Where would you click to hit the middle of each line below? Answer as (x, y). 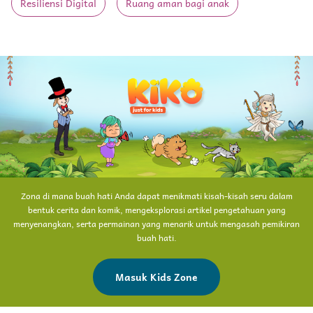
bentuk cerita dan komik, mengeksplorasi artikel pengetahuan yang (156, 210)
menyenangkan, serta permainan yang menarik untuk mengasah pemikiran (156, 224)
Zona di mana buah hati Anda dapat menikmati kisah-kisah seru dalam (156, 196)
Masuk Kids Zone (156, 277)
